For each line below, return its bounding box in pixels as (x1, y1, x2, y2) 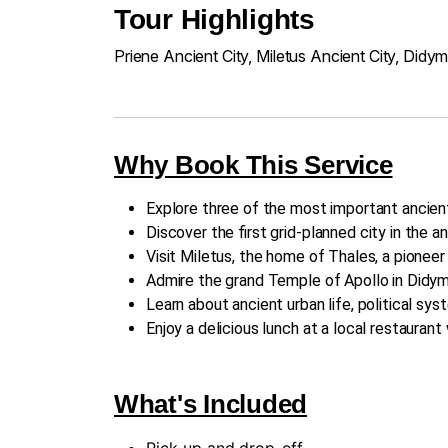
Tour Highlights (114, 3, 315, 35)
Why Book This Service (114, 149, 393, 180)
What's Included (114, 388, 308, 419)
